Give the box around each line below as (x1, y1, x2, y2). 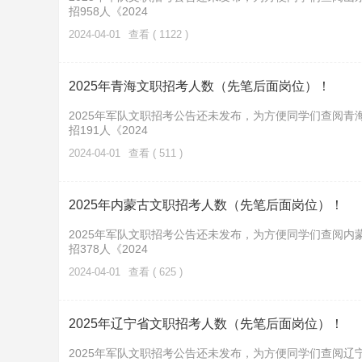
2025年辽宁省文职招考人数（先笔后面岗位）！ (69, 317, 343, 330)
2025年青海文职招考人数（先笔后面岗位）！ (69, 79, 330, 93)
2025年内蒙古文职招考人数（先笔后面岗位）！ (69, 198, 343, 212)
